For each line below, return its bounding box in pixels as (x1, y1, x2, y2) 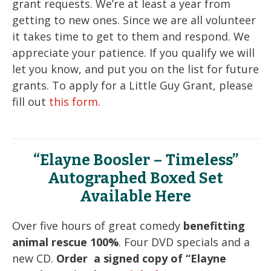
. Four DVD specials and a (119, 234, 250, 249)
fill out (12, 94, 49, 109)
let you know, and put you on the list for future (12, 61, 259, 76)
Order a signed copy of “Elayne (56, 250, 226, 266)
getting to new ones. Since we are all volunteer (12, 12, 256, 27)
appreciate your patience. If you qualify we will (12, 45, 255, 60)
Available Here (80, 187, 191, 206)
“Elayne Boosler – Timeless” (33, 151, 238, 169)
